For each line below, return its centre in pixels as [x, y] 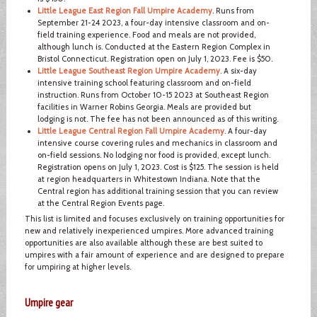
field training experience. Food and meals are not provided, [146, 34]
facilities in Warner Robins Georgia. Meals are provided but [144, 106]
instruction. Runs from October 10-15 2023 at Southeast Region [153, 94]
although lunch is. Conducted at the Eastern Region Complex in [154, 46]
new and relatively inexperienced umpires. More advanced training [149, 230]
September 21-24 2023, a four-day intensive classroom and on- [153, 22]
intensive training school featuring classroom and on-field [144, 82]
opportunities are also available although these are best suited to [143, 242]
